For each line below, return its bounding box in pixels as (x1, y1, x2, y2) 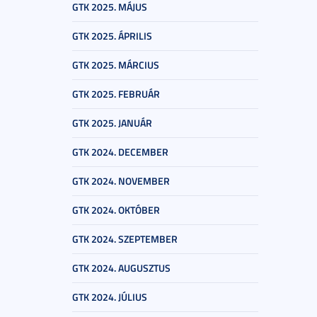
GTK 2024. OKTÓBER (72, 203, 160, 217)
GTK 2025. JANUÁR (72, 116, 152, 129)
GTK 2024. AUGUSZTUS (72, 261, 171, 275)
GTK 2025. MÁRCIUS (72, 58, 159, 71)
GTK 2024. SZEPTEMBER (72, 232, 178, 246)
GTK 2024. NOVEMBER (72, 174, 170, 188)
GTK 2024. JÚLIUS (72, 290, 147, 304)
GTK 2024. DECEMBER (72, 145, 168, 158)
